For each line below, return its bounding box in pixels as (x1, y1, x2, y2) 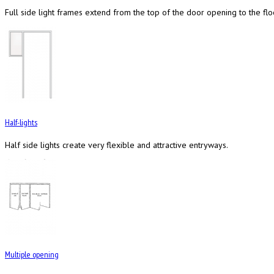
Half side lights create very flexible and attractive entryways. (5, 139, 228, 150)
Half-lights (5, 117, 37, 128)
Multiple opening (5, 249, 59, 261)
